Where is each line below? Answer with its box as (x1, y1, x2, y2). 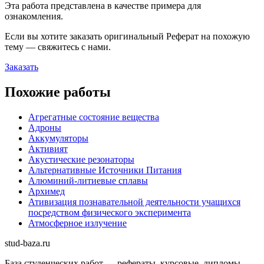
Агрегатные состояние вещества (28, 111, 159, 122)
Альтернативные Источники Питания (28, 164, 181, 175)
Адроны (28, 122, 61, 133)
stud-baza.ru (5, 237, 50, 248)
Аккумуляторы (28, 133, 88, 143)
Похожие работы (5, 84, 111, 100)
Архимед (28, 186, 65, 196)
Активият (28, 143, 68, 154)
